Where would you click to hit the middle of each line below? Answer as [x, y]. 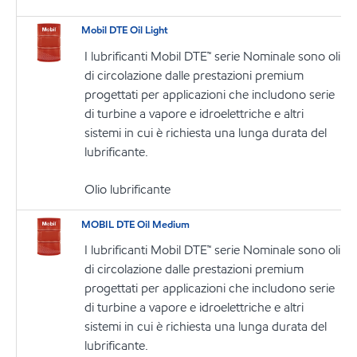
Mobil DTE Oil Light [125, 31]
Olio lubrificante [128, 189]
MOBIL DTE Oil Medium [136, 224]
